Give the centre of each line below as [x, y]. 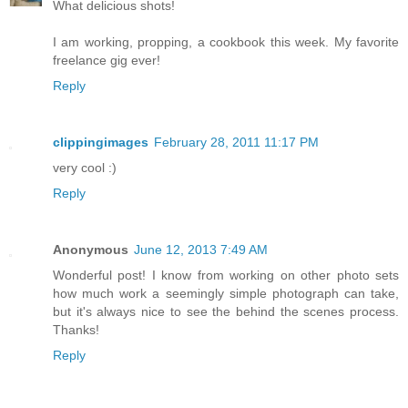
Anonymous [91, 249]
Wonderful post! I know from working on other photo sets [226, 275]
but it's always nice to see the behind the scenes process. [226, 311]
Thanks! [76, 329]
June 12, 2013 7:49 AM [201, 249]
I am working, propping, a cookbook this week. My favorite [226, 41]
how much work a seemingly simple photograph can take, [226, 293]
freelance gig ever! [107, 60]
